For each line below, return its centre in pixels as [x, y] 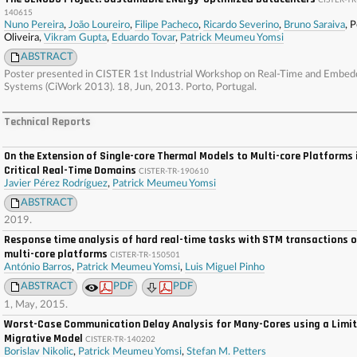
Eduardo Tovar [143, 38]
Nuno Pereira [34, 25]
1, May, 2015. [36, 305]
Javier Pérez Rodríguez [56, 184]
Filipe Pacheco [167, 25]
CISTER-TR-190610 [174, 171]
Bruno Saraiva [314, 25]
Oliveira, [24, 38]
